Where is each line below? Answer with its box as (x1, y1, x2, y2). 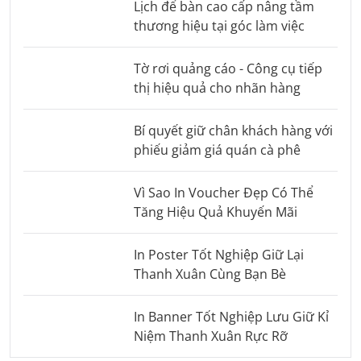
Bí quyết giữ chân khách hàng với (133, 122, 333, 140)
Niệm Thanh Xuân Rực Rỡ (133, 327, 288, 346)
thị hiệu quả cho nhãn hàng (133, 79, 301, 98)
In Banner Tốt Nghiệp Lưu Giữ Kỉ (133, 308, 329, 326)
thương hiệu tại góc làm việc (133, 17, 305, 35)
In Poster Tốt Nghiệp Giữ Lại (133, 246, 304, 264)
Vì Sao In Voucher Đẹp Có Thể (133, 184, 313, 202)
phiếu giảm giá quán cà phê (133, 141, 301, 160)
